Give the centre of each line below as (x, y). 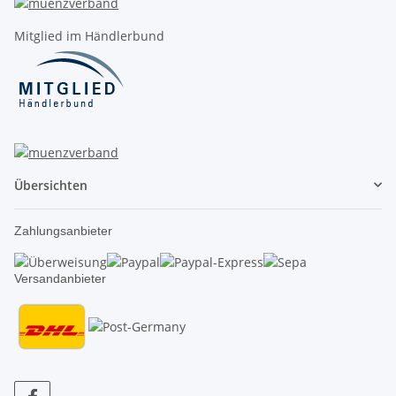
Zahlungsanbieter (63, 230)
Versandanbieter (60, 279)
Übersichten (51, 185)
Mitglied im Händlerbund (89, 35)
